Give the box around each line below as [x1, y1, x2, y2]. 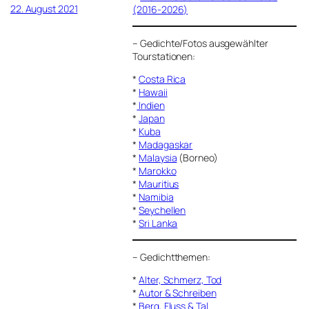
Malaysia [139, 150, 177, 164]
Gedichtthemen [140, 250, 208, 263]
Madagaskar [139, 137, 193, 151]
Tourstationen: [132, 49, 196, 63]
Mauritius [139, 177, 179, 190]
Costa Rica [139, 72, 186, 86]
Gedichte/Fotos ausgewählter [140, 36, 268, 50]
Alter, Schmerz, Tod [139, 272, 222, 286]
